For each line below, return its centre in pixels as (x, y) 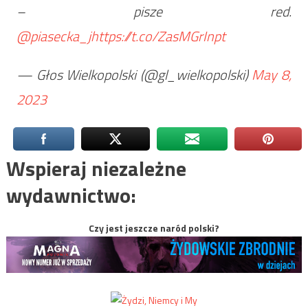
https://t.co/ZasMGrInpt (158, 36)
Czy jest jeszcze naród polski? (154, 228)
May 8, (272, 75)
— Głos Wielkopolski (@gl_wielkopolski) (134, 75)
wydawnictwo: (71, 196)
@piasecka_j (53, 36)
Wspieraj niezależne (96, 169)
